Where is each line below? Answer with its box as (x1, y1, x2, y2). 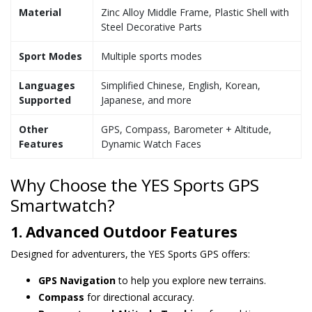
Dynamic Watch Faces (100, 137, 201, 150)
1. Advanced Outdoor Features (10, 221, 237, 242)
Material (18, 6, 61, 19)
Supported (18, 93, 71, 107)
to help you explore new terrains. (116, 273, 266, 287)
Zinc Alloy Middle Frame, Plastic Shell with (100, 6, 289, 19)
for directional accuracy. (84, 290, 194, 304)
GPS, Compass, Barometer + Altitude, (100, 123, 272, 136)
